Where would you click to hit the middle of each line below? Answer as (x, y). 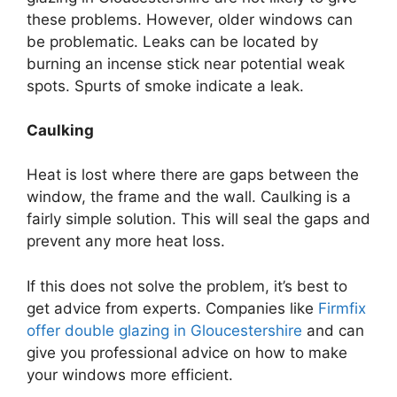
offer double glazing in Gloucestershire (164, 330)
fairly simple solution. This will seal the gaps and (198, 219)
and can (333, 330)
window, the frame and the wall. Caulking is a (189, 197)
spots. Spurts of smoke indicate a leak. (165, 86)
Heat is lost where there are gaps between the (193, 175)
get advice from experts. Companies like (172, 308)
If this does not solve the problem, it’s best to (187, 286)
